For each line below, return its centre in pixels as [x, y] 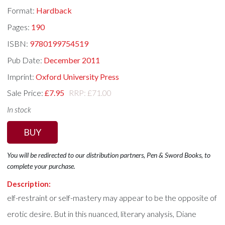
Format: [22, 11]
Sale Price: [26, 93]
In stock [19, 110]
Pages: [19, 27]
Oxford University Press [78, 76]
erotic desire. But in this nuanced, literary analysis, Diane [102, 214]
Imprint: [22, 76]
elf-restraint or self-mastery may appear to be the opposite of [112, 198]
